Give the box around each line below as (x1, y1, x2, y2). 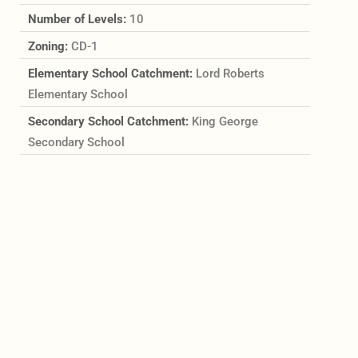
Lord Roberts (195, 66, 265, 81)
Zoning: (27, 38, 71, 54)
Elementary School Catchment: (27, 66, 196, 81)
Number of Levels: (27, 11, 129, 26)
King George (191, 113, 258, 129)
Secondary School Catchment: (27, 113, 192, 129)
